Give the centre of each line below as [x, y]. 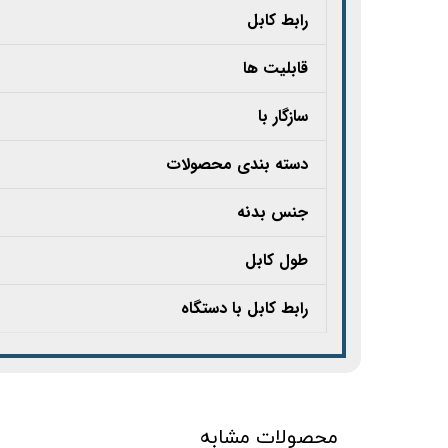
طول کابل [276, 261]
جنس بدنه [272, 213]
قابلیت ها [275, 69]
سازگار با [283, 117]
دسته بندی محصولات [237, 165]
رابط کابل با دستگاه [244, 309]
